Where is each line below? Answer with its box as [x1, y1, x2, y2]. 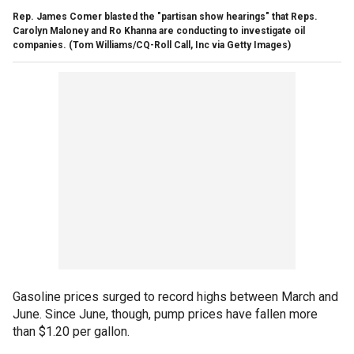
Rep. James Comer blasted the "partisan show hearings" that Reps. [13, 10, 318, 22]
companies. [13, 39, 66, 51]
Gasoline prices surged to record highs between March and [13, 288, 338, 304]
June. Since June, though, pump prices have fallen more [13, 306, 318, 322]
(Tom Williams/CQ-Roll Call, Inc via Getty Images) [69, 39, 291, 51]
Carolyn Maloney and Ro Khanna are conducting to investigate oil [13, 24, 305, 36]
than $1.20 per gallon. [13, 323, 130, 339]
